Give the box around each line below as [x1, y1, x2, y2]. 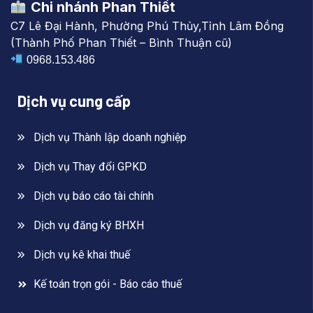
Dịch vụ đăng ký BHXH [33, 218, 144, 232]
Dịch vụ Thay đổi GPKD [33, 159, 147, 173]
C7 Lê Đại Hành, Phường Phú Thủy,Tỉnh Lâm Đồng [10, 18, 284, 33]
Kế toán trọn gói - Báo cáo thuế [33, 277, 182, 291]
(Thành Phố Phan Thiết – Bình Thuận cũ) [10, 35, 232, 50]
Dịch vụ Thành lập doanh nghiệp [33, 130, 187, 144]
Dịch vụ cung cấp [17, 91, 131, 110]
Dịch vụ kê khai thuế [33, 247, 130, 261]
